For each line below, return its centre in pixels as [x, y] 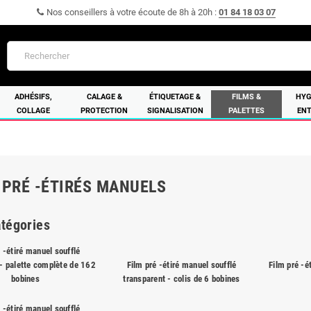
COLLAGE [34, 111]
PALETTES [246, 111]
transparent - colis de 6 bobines [182, 279]
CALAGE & [104, 97]
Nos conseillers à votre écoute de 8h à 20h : [132, 12]
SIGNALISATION [175, 111]
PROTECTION [104, 111]
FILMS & [246, 97]
